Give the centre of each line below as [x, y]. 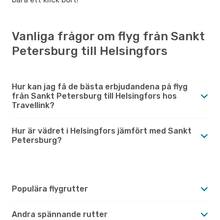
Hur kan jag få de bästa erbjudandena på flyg [100, 86]
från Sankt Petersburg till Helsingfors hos [94, 96]
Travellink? [33, 105]
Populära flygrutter [50, 189]
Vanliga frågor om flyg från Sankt [108, 36]
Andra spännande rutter [60, 214]
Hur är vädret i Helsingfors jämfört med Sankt [102, 131]
